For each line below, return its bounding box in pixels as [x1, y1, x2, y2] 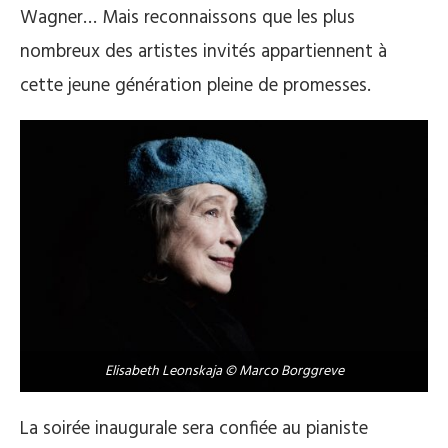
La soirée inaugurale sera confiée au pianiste [20, 414, 368, 445]
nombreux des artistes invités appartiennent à [20, 36, 387, 67]
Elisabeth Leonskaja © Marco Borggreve [104, 360, 344, 384]
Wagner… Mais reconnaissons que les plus [20, 2, 355, 33]
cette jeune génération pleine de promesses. [20, 70, 371, 101]
